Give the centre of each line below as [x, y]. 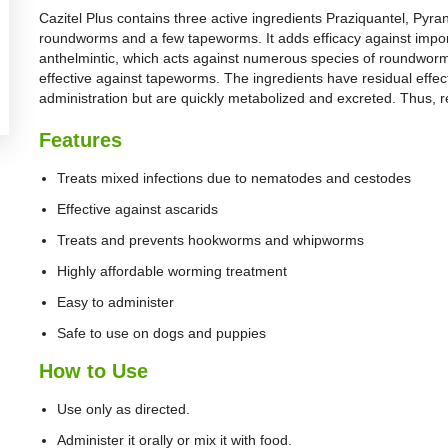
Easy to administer [115, 302]
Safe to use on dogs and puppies [161, 333]
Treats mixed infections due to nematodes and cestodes [234, 178]
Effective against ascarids [137, 209]
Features [80, 140]
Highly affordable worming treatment [172, 271]
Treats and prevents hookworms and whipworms [210, 240]
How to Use [93, 371]
